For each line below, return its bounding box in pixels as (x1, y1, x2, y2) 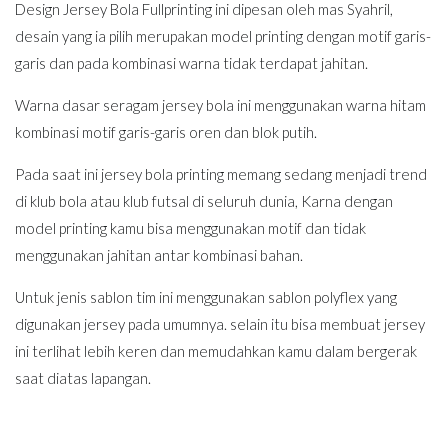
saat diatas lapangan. (15, 368, 151, 387)
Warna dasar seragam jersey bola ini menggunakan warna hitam (15, 95, 426, 114)
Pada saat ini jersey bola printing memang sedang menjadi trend (15, 164, 427, 183)
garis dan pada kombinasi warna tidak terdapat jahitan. (15, 53, 368, 72)
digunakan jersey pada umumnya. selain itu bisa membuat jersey (15, 314, 425, 333)
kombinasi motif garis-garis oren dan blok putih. (15, 122, 317, 141)
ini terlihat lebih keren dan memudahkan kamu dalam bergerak (15, 341, 417, 360)
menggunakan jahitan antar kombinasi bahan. (15, 245, 303, 264)
